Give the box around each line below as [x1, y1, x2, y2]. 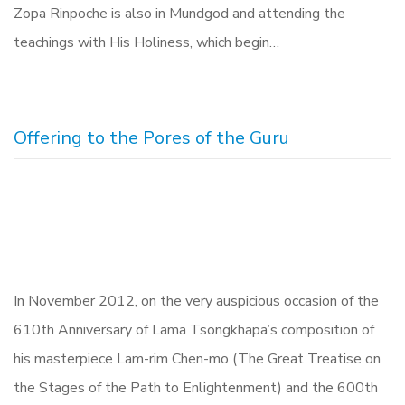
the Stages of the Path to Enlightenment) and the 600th [14, 378, 378, 398]
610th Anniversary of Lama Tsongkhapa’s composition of [14, 320, 374, 340]
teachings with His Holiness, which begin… [14, 33, 279, 52]
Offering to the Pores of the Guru [14, 126, 289, 150]
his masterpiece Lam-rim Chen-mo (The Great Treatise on [14, 349, 381, 369]
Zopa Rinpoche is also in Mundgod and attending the [14, 4, 345, 24]
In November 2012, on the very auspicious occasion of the [14, 291, 379, 311]
